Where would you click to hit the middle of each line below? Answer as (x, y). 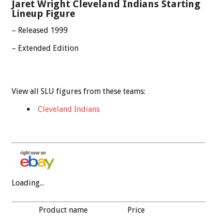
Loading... (28, 183)
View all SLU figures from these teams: (78, 91)
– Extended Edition (45, 48)
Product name (63, 210)
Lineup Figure (43, 13)
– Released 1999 (40, 30)
